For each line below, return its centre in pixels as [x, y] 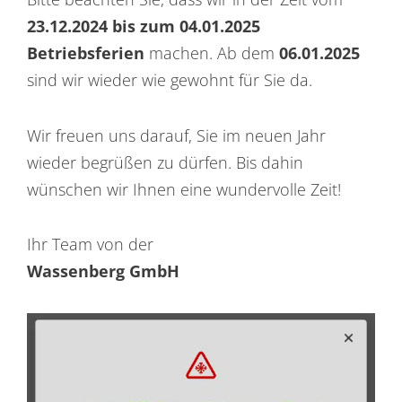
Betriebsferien [86, 53]
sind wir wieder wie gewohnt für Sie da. [170, 80]
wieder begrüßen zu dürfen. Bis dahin [165, 162]
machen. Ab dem [212, 53]
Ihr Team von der [90, 245]
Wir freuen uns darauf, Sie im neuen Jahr [176, 135]
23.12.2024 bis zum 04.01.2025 [144, 26]
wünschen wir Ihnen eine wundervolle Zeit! [184, 189]
